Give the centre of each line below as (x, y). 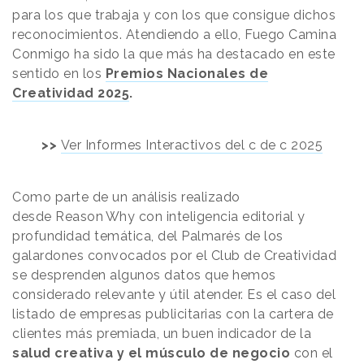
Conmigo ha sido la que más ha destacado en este (174, 54)
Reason (79, 217)
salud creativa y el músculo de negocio (151, 353)
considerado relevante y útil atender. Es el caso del (174, 295)
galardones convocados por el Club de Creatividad (174, 256)
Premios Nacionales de (186, 74)
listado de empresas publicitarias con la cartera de (173, 314)
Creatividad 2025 (71, 93)
